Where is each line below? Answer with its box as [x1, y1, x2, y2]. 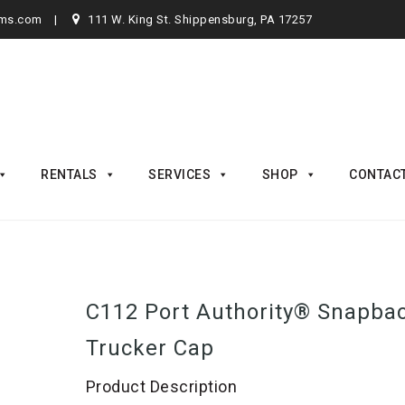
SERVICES [148, 167, 211, 182]
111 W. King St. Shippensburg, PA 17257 [88, 13, 312, 26]
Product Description [85, 377, 238, 396]
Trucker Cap [85, 335, 214, 361]
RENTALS [41, 167, 98, 182]
